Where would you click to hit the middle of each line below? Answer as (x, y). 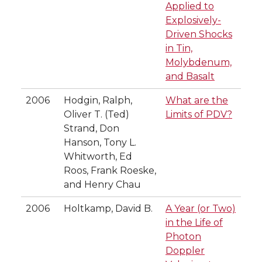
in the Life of (194, 222)
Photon (183, 236)
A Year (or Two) (201, 208)
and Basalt (190, 76)
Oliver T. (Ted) (96, 114)
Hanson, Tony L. (100, 142)
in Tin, (179, 48)
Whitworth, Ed (98, 156)
